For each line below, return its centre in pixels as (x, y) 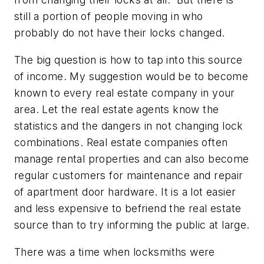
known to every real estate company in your (125, 93)
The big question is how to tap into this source (128, 60)
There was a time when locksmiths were (115, 252)
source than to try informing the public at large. (132, 225)
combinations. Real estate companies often (121, 142)
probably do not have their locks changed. (121, 33)
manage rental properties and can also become (132, 159)
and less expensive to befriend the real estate (128, 208)
